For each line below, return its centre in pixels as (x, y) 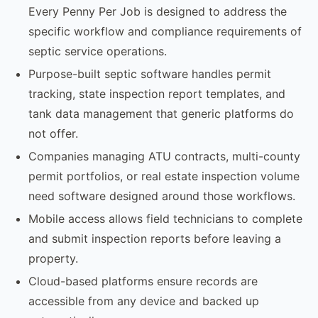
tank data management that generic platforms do (161, 113)
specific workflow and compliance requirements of (165, 31)
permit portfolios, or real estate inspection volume (164, 176)
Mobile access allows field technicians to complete (165, 218)
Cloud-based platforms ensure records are (143, 281)
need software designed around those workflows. (162, 196)
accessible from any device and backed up (144, 301)
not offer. (53, 133)
